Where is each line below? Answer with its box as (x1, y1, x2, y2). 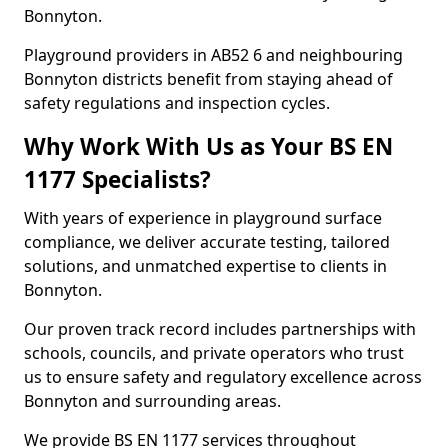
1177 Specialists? (24, 164, 211, 195)
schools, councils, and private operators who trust (24, 342, 404, 364)
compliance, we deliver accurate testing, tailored (24, 231, 390, 253)
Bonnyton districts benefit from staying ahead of (24, 68, 393, 90)
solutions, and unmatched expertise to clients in (24, 255, 387, 277)
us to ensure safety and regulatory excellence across (24, 366, 422, 388)
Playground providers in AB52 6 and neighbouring (24, 44, 403, 66)
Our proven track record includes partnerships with (24, 318, 416, 340)
